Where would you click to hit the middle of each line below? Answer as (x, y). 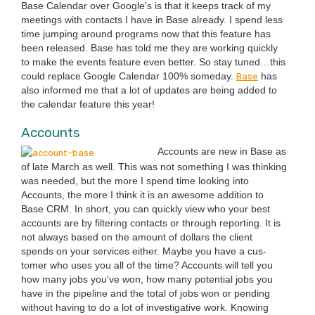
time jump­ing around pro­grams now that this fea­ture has (146, 34)
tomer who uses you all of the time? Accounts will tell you (147, 265)
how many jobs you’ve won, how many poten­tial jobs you (147, 279)
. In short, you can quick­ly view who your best (169, 208)
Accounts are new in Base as (222, 152)
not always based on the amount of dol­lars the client (137, 237)
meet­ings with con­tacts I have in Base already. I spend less (152, 20)
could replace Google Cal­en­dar (92, 76)
